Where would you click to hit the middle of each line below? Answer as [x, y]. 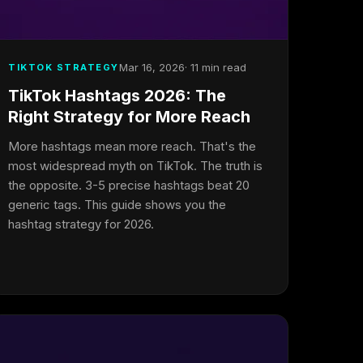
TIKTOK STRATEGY [64, 67]
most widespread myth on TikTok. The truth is [136, 166]
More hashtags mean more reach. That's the [132, 146]
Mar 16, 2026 [152, 67]
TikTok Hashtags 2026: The [117, 96]
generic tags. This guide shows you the [117, 205]
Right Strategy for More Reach [130, 117]
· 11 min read [215, 67]
